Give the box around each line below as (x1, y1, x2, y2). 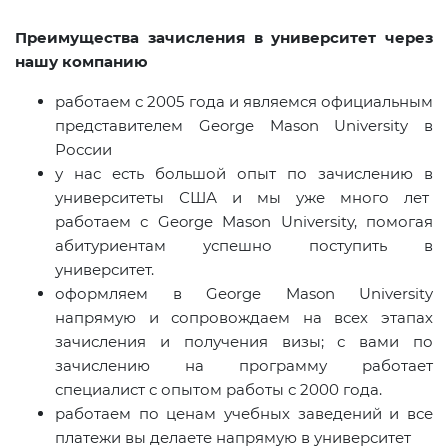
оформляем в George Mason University (55, 284, 433, 304)
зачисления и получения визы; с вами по (55, 332, 433, 352)
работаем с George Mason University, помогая (55, 212, 433, 232)
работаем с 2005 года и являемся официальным (55, 92, 433, 112)
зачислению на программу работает (55, 356, 433, 376)
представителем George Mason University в (55, 116, 433, 136)
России (55, 140, 112, 160)
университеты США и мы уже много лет (55, 188, 433, 208)
